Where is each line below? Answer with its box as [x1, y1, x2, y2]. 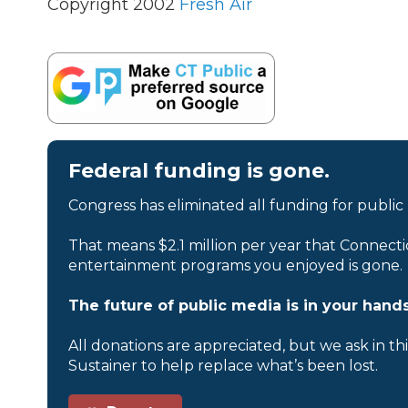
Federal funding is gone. [68, 158, 330, 183]
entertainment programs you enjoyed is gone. [68, 256, 403, 274]
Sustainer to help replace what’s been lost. [68, 356, 378, 374]
